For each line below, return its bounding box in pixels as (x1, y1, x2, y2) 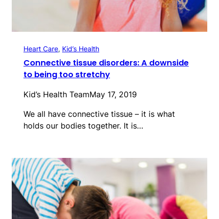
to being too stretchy (23, 69, 110, 81)
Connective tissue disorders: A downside (23, 57, 189, 69)
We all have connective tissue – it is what (23, 109, 175, 119)
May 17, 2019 (89, 89, 137, 100)
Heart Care (23, 44, 58, 53)
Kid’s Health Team (23, 89, 89, 100)
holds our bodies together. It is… (23, 121, 143, 131)
